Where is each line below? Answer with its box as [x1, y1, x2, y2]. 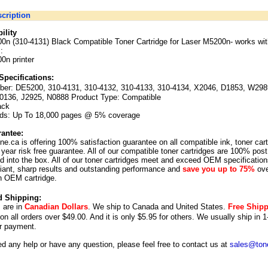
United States [176, 202, 223, 211]
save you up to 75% [182, 165, 255, 173]
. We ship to [88, 202, 132, 211]
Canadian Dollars [25, 202, 88, 211]
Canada [132, 202, 159, 211]
